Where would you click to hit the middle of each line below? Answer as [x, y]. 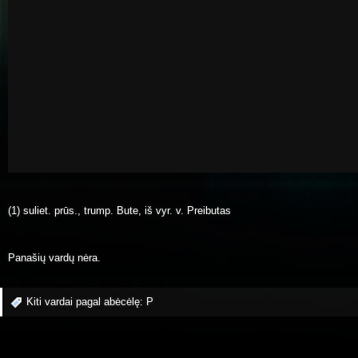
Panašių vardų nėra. [54, 258]
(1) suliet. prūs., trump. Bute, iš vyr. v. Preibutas [119, 210]
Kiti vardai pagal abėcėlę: [86, 301]
